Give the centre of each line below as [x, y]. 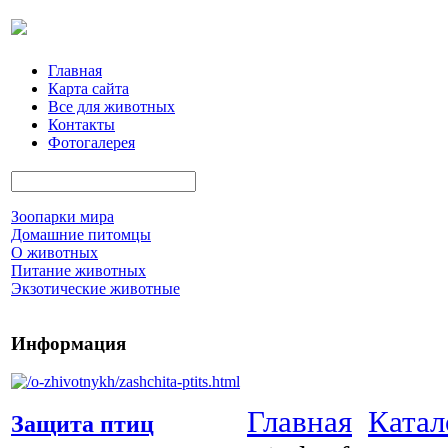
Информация [68, 343]
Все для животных [111, 106]
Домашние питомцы [81, 234]
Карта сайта [88, 88]
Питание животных [78, 270]
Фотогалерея [91, 142]
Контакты [81, 124]
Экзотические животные [95, 288]
